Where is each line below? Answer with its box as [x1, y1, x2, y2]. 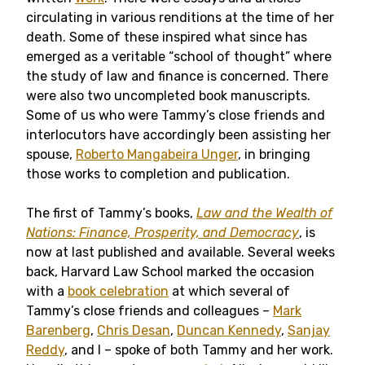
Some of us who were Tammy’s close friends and [26, 108, 325, 123]
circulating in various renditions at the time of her [26, 10, 334, 25]
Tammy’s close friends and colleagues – [26, 303, 273, 319]
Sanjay [288, 323, 330, 338]
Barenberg [26, 323, 90, 338]
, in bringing [238, 147, 310, 162]
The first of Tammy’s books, [26, 205, 196, 221]
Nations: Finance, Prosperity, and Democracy [26, 225, 299, 240]
